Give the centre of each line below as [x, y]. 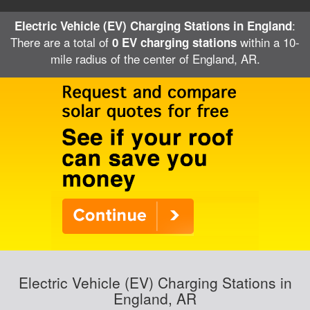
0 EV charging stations [174, 42]
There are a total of [61, 42]
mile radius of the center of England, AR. [155, 58]
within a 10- [268, 42]
